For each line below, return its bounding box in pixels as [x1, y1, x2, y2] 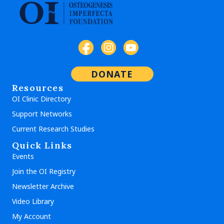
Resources [12, 81, 63, 93]
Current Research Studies [12, 123, 94, 133]
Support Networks [12, 108, 72, 118]
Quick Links [12, 139, 72, 151]
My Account [12, 211, 51, 221]
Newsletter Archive [12, 181, 74, 191]
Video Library [12, 196, 54, 206]
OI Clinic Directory [12, 93, 71, 103]
